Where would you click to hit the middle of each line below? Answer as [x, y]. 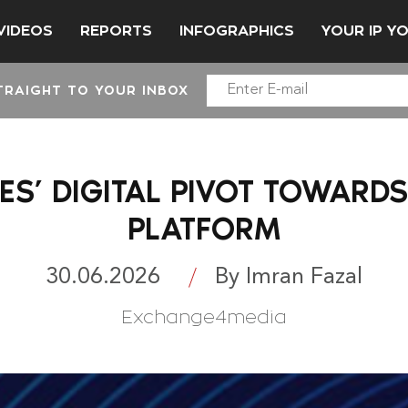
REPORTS [116, 31]
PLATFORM [204, 229]
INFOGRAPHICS [237, 31]
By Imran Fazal [289, 277]
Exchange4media [204, 317]
